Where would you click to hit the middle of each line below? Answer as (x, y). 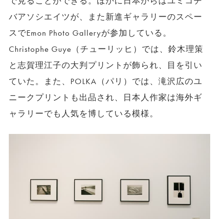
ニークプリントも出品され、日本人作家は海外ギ (106, 97)
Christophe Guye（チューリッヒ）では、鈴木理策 (106, 49)
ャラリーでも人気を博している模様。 (84, 113)
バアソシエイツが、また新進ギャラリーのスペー (106, 17)
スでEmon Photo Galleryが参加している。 (90, 33)
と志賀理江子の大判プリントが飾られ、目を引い (106, 65)
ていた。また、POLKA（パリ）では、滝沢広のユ (106, 81)
